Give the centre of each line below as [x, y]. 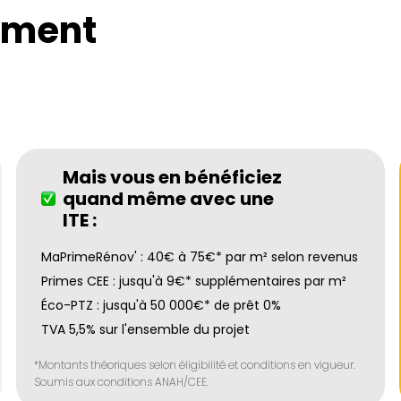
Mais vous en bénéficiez [172, 177]
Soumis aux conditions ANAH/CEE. [121, 382]
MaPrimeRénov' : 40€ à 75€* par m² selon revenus [200, 257]
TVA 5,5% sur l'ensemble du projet [145, 329]
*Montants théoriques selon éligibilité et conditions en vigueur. [195, 365]
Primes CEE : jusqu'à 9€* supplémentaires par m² [194, 281]
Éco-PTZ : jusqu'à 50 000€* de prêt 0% [161, 305]
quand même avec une [168, 199]
